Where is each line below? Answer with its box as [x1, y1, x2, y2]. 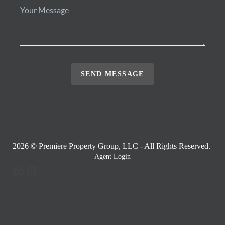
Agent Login [94, 152, 131, 160]
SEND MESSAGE [81, 70, 144, 78]
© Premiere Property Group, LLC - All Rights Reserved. [29, 141, 210, 150]
